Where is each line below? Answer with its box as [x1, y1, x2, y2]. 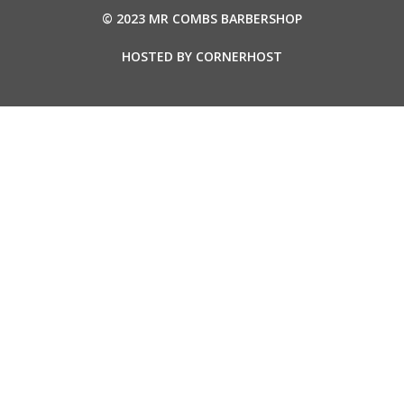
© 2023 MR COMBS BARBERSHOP [102, 10, 302, 28]
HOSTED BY [122, 48, 196, 66]
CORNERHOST [196, 48, 282, 66]
